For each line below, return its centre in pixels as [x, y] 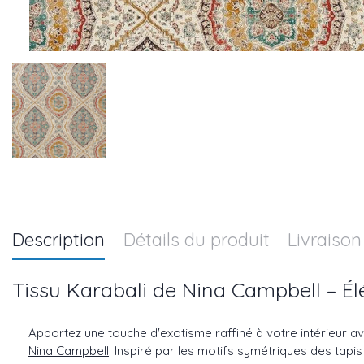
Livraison [325, 239]
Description [58, 239]
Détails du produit [196, 239]
